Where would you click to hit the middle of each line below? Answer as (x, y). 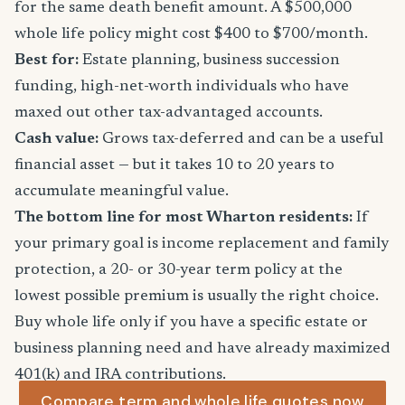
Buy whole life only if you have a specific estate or (191, 323)
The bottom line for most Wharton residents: (184, 218)
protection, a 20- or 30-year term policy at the (179, 270)
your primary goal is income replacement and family (202, 244)
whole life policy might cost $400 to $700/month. (191, 34)
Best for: (47, 61)
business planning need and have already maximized (202, 349)
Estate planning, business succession (209, 61)
